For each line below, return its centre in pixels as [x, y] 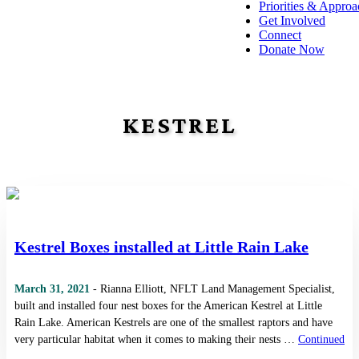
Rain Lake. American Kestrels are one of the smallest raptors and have [173, 322]
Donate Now [292, 50]
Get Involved [292, 21]
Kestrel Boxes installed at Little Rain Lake [161, 246]
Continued [321, 339]
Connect [280, 35]
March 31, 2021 [52, 288]
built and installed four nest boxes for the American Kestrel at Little [168, 305]
